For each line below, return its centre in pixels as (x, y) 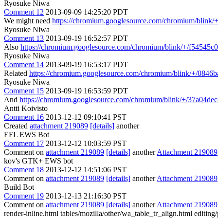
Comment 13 (24, 38)
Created (17, 126)
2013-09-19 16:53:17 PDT (87, 64)
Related (17, 73)
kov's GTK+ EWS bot (38, 161)
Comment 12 (24, 12)
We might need (28, 21)
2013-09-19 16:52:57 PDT (87, 38)
